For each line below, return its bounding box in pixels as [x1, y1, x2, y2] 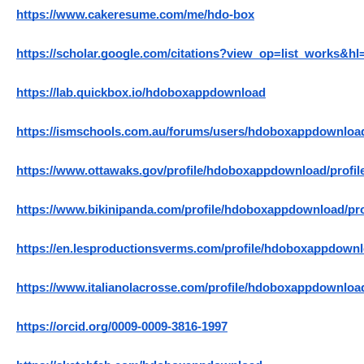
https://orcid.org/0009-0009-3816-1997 [16, 320, 227, 334]
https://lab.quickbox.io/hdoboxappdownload [16, 86, 266, 100]
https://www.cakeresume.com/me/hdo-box [16, 8, 254, 22]
